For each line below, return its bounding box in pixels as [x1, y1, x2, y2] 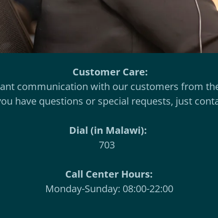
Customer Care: [73, 65, 148, 78]
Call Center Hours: [65, 167, 153, 181]
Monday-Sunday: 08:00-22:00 [45, 182, 173, 195]
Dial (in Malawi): [69, 124, 149, 137]
